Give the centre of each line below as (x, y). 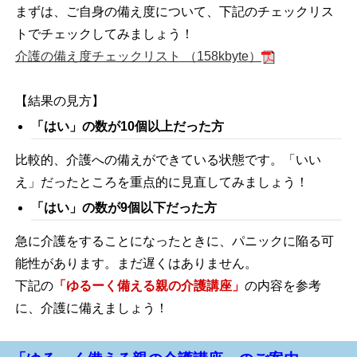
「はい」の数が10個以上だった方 (128, 127)
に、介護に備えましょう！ (92, 308)
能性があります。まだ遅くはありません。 (137, 263)
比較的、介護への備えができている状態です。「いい (169, 160)
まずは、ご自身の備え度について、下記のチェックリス (175, 12)
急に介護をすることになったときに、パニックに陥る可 (175, 241)
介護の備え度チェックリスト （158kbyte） (139, 57)
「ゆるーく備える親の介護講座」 (149, 285)
